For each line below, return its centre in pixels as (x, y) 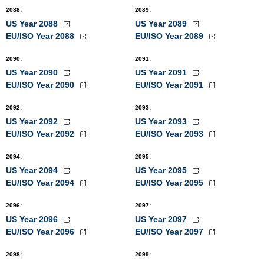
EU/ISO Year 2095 (170, 183)
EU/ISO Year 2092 (41, 134)
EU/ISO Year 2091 (170, 85)
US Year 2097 (162, 219)
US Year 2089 (162, 24)
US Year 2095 (162, 170)
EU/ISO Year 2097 (170, 232)
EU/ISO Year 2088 (41, 36)
